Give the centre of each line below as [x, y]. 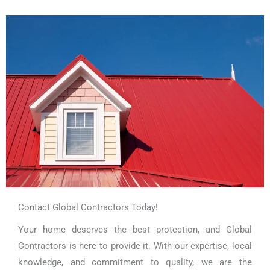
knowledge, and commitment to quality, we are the [135, 262]
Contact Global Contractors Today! [88, 207]
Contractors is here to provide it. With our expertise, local [135, 246]
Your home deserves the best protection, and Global [135, 229]
